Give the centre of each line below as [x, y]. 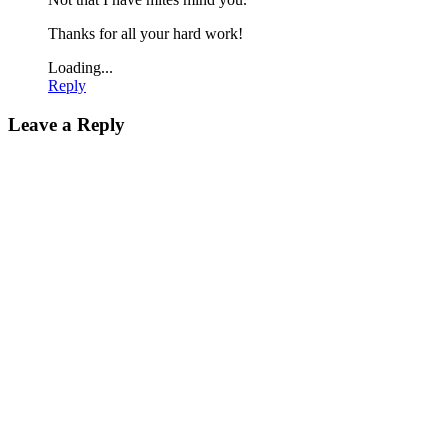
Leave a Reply [66, 124]
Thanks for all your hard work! [145, 33]
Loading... [80, 67]
